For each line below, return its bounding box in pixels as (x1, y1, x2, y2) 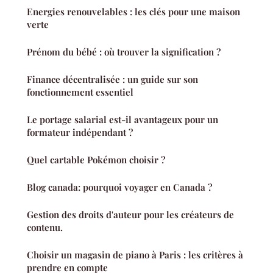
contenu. (27, 221, 63, 234)
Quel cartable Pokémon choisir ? (27, 154, 165, 166)
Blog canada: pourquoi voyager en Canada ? (27, 181, 212, 194)
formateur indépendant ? (27, 126, 133, 139)
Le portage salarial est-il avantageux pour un (27, 113, 218, 126)
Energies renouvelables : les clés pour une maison (27, 5, 240, 18)
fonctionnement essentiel (27, 86, 133, 99)
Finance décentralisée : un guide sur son (27, 73, 198, 86)
